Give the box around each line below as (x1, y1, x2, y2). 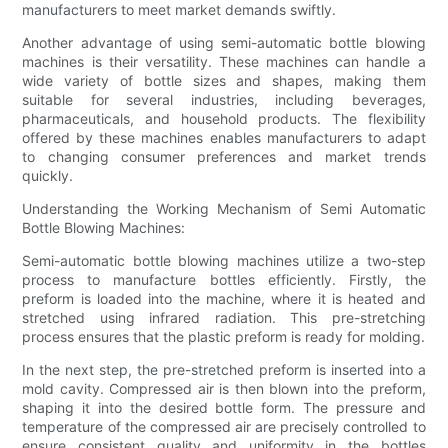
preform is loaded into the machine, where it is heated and (22, 290, 426, 308)
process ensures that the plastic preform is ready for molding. (22, 328, 426, 346)
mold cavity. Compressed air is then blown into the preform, (22, 380, 426, 398)
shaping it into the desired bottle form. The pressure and (22, 399, 426, 417)
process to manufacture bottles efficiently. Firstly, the (22, 271, 426, 289)
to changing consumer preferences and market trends (22, 148, 426, 166)
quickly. (22, 167, 74, 185)
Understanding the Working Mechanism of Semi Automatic (22, 200, 426, 218)
